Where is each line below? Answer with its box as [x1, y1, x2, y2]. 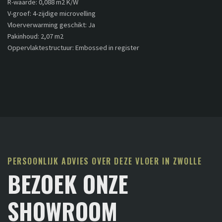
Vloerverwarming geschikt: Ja [7, 20, 95, 29]
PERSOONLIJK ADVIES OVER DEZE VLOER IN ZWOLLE [7, 155, 202, 167]
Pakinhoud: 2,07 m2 [7, 32, 63, 41]
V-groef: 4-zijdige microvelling [7, 9, 96, 18]
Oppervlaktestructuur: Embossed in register [7, 43, 139, 52]
